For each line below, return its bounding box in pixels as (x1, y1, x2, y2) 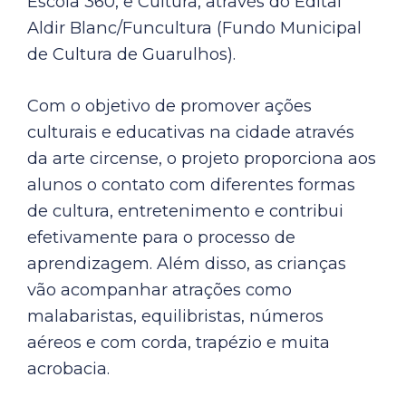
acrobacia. (27, 358, 110, 380)
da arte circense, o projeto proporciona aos (27, 148, 376, 169)
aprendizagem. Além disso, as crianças (27, 253, 346, 275)
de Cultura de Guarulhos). (27, 43, 236, 64)
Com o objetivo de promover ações (27, 95, 312, 117)
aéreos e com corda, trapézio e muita (27, 332, 330, 353)
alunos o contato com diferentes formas (27, 174, 355, 196)
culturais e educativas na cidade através (27, 121, 354, 143)
